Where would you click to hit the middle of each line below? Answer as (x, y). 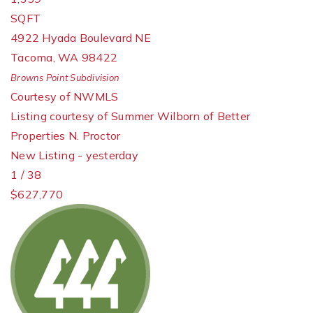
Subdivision (94, 78)
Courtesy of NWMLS (65, 96)
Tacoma (32, 57)
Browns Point (39, 78)
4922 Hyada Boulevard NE (81, 38)
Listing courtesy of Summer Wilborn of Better (130, 116)
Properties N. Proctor (66, 136)
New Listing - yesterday (74, 155)
